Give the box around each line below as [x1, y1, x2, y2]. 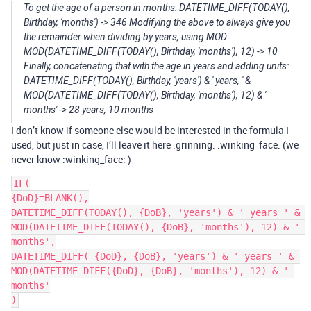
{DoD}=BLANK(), [11, 192, 89, 203]
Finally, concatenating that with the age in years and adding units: [24, 60, 289, 72]
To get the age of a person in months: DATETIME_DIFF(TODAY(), [24, 2, 290, 13]
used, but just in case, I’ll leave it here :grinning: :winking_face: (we [11, 138, 299, 151]
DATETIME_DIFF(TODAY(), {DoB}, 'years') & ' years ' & [11, 207, 300, 218]
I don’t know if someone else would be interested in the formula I [11, 124, 289, 137]
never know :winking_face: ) [11, 153, 131, 166]
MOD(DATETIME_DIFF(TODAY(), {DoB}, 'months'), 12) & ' [11, 221, 300, 233]
